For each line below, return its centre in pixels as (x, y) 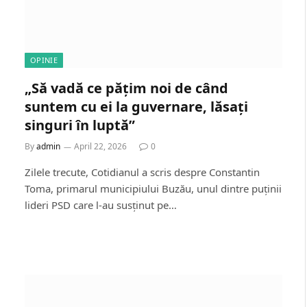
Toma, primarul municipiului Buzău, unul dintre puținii (153, 188)
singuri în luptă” (80, 125)
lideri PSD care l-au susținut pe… (101, 205)
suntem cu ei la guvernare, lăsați (136, 107)
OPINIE (44, 60)
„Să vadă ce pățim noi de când (126, 88)
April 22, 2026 (100, 146)
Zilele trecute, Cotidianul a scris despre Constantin (142, 172)
